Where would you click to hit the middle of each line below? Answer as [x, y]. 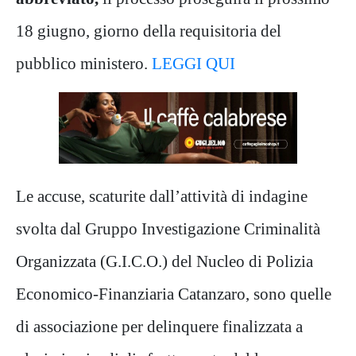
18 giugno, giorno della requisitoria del [149, 31]
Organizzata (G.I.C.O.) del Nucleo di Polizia [164, 261]
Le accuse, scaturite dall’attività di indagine [162, 196]
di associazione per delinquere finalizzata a [159, 326]
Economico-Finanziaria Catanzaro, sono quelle [174, 294]
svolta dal [50, 228]
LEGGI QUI [192, 63]
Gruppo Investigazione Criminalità [203, 228]
